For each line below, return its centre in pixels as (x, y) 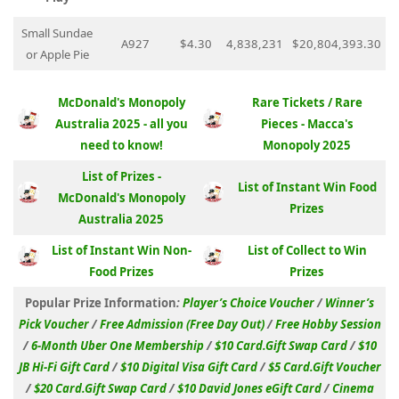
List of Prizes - (121, 177)
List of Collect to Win (307, 251)
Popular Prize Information (101, 303)
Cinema (353, 389)
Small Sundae (57, 33)
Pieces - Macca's (307, 124)
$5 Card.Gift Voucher (324, 367)
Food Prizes (121, 272)
